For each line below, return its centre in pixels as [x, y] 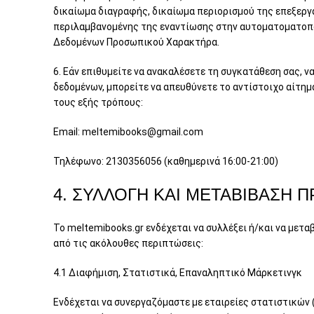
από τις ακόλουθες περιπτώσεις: [128, 243]
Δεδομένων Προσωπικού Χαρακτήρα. [136, 42]
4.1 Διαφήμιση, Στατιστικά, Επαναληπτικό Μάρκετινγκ [178, 273]
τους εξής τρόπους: [98, 102]
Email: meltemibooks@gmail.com [128, 132]
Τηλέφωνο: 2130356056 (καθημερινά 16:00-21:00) [166, 161]
